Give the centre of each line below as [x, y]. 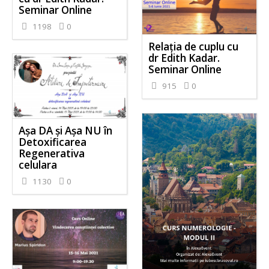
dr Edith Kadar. [184, 58]
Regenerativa [52, 154]
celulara [38, 165]
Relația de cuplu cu [193, 47]
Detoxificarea [53, 142]
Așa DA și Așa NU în [66, 131]
